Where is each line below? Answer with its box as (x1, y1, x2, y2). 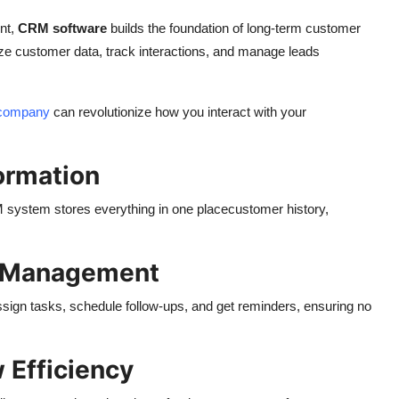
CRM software (18, 20, 107, 36)
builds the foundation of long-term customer (107, 20, 361, 36)
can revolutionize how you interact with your (50, 103, 306, 119)
